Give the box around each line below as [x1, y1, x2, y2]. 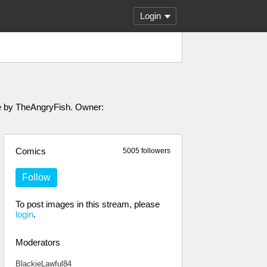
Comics [15, 146, 46, 156]
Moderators [15, 237, 60, 247]
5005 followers [123, 147, 170, 155]
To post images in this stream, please [15, 199, 160, 209]
